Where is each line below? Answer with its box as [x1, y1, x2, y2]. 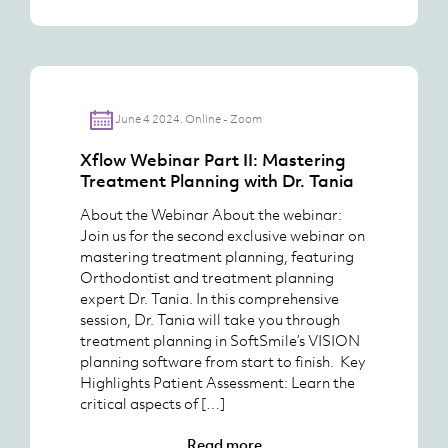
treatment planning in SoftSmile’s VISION [80, 330, 360, 350]
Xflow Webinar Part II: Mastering [80, 149, 346, 171]
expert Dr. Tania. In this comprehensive [80, 288, 339, 308]
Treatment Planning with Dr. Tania [80, 170, 354, 192]
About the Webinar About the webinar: [80, 204, 342, 224]
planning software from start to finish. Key [80, 351, 366, 371]
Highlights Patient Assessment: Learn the [80, 372, 355, 392]
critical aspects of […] [80, 393, 225, 413]
